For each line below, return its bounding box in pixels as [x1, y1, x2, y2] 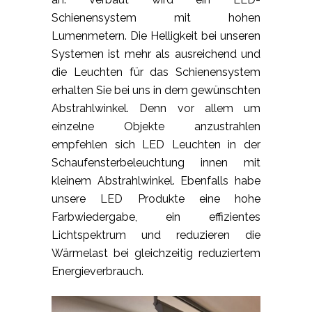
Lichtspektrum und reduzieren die [52, 228, 260, 242]
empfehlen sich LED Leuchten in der [52, 138, 260, 152]
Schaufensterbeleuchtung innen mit [52, 156, 260, 170]
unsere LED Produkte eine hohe [52, 192, 260, 206]
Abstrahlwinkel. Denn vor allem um [52, 102, 260, 116]
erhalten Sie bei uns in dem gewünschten [52, 84, 260, 97]
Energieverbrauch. [52, 265, 143, 279]
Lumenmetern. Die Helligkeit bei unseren [52, 29, 260, 43]
